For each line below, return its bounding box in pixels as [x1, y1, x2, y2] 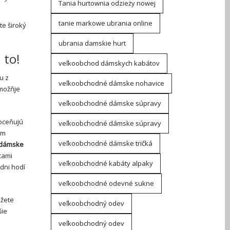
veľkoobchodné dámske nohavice [58, 79, 164, 88]
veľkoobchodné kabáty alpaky [58, 159, 153, 168]
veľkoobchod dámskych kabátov [58, 59, 160, 68]
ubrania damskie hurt [58, 39, 126, 48]
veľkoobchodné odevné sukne [58, 179, 154, 188]
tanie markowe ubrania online [58, 18, 152, 28]
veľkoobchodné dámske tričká [58, 139, 152, 148]
